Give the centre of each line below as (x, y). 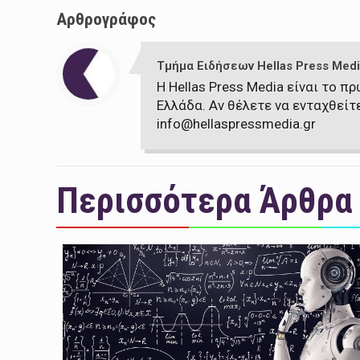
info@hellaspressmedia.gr (236, 124)
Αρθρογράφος (106, 20)
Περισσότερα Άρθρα (204, 201)
